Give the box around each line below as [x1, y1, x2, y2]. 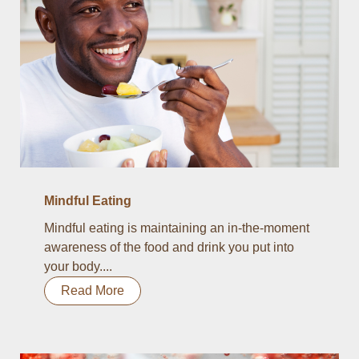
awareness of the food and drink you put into [44, 240, 294, 254]
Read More [61, 284, 124, 297]
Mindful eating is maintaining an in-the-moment [44, 221, 309, 235]
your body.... [44, 260, 112, 273]
